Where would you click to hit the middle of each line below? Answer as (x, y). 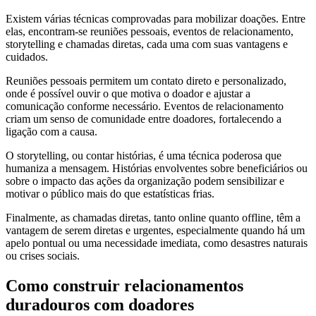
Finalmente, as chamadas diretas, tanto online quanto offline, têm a (153, 218)
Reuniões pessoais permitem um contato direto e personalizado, (146, 81)
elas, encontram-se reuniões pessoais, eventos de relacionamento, (150, 32)
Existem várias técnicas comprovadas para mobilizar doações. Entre (156, 19)
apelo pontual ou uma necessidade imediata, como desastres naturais (157, 243)
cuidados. (27, 57)
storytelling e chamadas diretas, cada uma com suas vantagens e (147, 44)
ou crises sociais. (43, 256)
